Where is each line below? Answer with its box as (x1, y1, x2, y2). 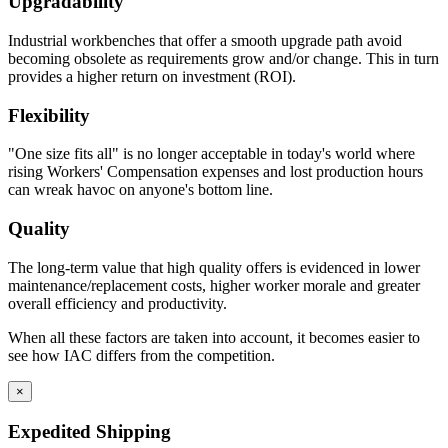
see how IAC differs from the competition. (8, 346, 275, 364)
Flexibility (8, 104, 90, 126)
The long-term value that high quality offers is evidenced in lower (8, 258, 420, 276)
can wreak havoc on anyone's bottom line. (8, 181, 273, 199)
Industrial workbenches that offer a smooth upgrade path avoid (8, 32, 402, 49)
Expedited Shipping (8, 420, 171, 442)
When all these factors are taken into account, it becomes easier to (8, 328, 420, 346)
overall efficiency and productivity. (8, 294, 227, 312)
